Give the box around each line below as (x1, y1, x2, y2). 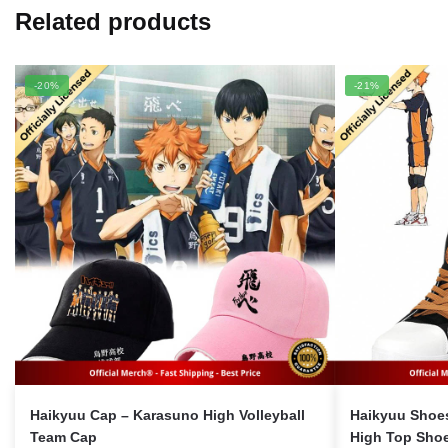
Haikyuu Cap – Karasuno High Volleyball (30, 406, 305, 423)
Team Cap (30, 428, 97, 445)
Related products (15, 7, 211, 35)
